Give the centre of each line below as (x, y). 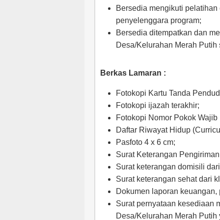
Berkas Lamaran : (133, 73)
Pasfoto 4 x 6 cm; (146, 142)
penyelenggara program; (159, 20)
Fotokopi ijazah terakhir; (158, 105)
